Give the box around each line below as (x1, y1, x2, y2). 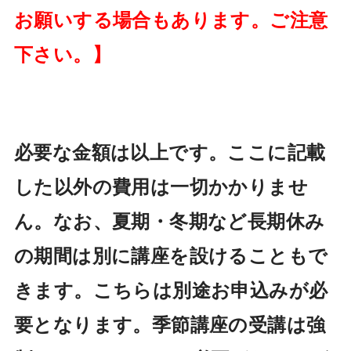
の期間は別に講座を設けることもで (13, 241, 328, 270)
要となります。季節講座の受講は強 (13, 310, 326, 338)
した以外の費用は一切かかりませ (13, 172, 309, 201)
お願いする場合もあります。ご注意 (13, 5, 328, 33)
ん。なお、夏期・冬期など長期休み (13, 207, 325, 235)
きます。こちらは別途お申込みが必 (13, 276, 328, 304)
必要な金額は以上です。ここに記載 (13, 138, 326, 166)
